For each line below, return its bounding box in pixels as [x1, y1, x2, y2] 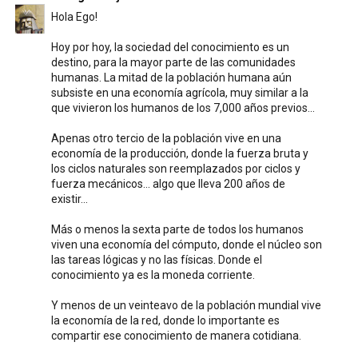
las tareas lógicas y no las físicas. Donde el [50, 253, 262, 266]
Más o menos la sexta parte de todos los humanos [50, 223, 304, 236]
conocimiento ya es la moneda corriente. [50, 268, 255, 281]
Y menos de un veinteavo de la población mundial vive [50, 299, 321, 312]
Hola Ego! [50, 10, 97, 23]
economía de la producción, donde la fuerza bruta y [50, 147, 308, 160]
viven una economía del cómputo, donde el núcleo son [50, 238, 322, 251]
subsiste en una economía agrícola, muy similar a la [50, 86, 308, 99]
